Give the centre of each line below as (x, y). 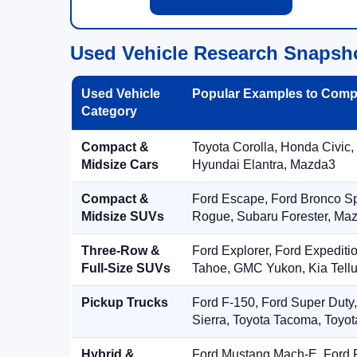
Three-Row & (121, 251)
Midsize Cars (120, 165)
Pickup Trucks (125, 302)
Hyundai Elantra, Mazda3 (264, 165)
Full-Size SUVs (126, 268)
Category (109, 111)
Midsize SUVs (123, 216)
